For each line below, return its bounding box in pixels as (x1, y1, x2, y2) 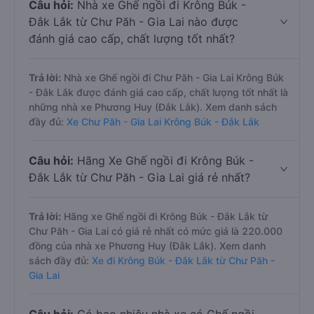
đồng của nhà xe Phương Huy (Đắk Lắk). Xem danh (29, 240, 266, 252)
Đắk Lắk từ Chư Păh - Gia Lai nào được (29, 15, 238, 29)
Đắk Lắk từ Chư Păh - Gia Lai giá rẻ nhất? (29, 170, 250, 184)
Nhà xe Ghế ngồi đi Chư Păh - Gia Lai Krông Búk (61, 71, 284, 83)
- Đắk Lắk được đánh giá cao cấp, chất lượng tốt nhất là (29, 86, 288, 98)
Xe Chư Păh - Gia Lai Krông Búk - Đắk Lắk (67, 116, 259, 128)
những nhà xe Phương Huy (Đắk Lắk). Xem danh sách (29, 101, 277, 113)
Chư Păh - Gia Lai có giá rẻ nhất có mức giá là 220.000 (29, 225, 282, 237)
